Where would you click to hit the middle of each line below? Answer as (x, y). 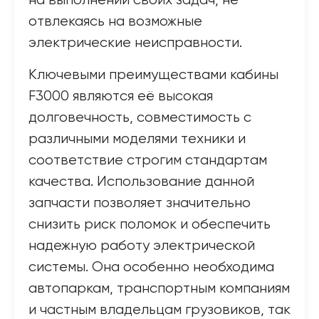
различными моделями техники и (137, 139)
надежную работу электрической (142, 246)
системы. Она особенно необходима (151, 267)
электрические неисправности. (135, 43)
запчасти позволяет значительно (140, 203)
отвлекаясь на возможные (115, 22)
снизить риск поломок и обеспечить (150, 225)
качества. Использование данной (141, 182)
